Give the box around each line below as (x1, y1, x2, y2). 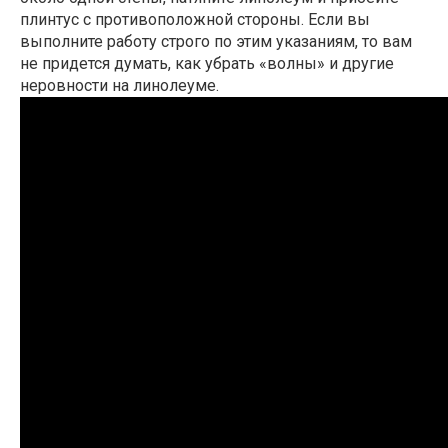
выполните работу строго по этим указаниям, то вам (20, 32, 412, 52)
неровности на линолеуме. (20, 76, 219, 96)
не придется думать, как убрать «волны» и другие (20, 54, 394, 74)
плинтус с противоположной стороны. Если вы (20, 10, 370, 30)
